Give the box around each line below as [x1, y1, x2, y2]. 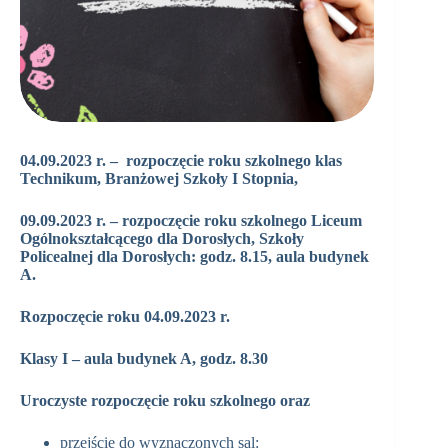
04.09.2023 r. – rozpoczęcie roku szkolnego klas [20, 152, 342, 170]
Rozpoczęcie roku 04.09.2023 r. [20, 308, 230, 326]
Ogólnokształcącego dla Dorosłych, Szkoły [20, 230, 304, 248]
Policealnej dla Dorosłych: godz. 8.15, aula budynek [20, 248, 369, 266]
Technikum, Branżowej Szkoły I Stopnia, [20, 170, 298, 188]
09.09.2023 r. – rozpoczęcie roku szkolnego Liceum [20, 212, 362, 230]
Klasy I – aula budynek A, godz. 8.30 [20, 350, 268, 368]
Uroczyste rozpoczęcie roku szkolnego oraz [20, 392, 310, 410]
